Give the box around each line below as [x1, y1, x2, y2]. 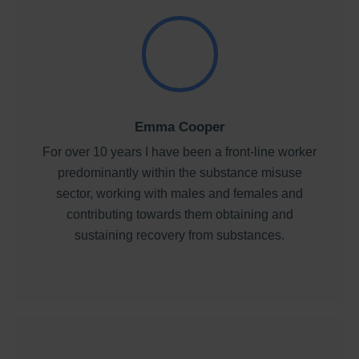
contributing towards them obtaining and [66, 207, 293, 221]
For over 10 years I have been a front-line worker [42, 144, 317, 159]
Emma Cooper [134, 119, 225, 135]
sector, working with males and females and [56, 186, 303, 200]
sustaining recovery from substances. [75, 228, 284, 242]
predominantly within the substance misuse [57, 165, 302, 179]
